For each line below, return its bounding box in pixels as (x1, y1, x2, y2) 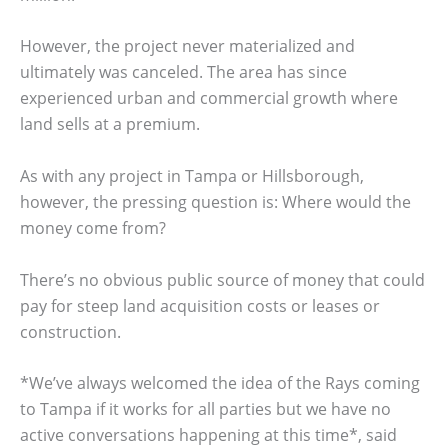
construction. (20, 320, 121, 343)
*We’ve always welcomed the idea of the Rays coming (20, 372, 420, 395)
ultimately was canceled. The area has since (20, 61, 347, 84)
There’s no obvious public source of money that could (20, 268, 425, 291)
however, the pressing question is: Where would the (20, 191, 411, 214)
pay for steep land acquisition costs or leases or (20, 294, 380, 317)
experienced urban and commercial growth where (20, 87, 398, 110)
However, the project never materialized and (20, 35, 355, 58)
